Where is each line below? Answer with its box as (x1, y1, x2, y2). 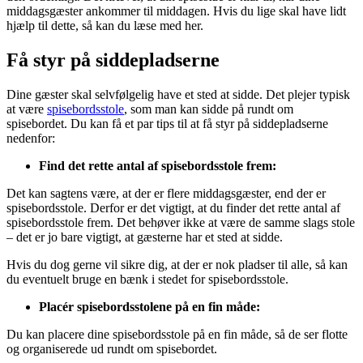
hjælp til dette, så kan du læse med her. (6, 18, 203, 32)
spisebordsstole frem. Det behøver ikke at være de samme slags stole (6, 215, 355, 229)
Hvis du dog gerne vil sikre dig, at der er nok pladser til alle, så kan (6, 257, 348, 271)
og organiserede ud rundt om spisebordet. (6, 341, 217, 356)
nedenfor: (6, 130, 55, 145)
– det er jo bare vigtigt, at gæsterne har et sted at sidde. (6, 229, 283, 244)
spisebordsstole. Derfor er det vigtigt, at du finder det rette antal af (6, 200, 340, 215)
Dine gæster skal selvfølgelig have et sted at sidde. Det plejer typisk (6, 87, 350, 101)
